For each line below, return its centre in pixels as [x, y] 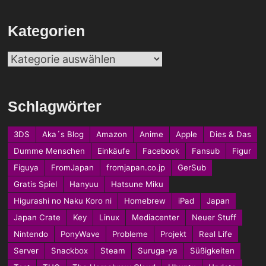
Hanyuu [84, 184]
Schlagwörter [54, 106]
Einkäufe [113, 151]
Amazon [111, 134]
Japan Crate [37, 217]
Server [26, 250]
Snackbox [69, 250]
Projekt [173, 234]
